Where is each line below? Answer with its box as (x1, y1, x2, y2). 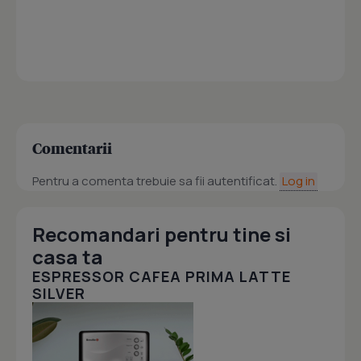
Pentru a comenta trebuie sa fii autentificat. (32, 172, 280, 190)
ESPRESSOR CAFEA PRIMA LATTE (32, 267, 291, 287)
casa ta (32, 243, 103, 271)
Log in (282, 172, 315, 190)
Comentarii (32, 139, 112, 158)
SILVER (32, 284, 85, 304)
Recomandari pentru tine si (32, 221, 291, 248)
